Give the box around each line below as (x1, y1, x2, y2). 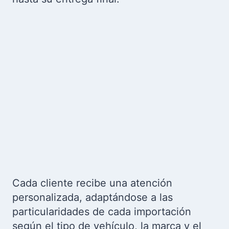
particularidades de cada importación (12, 205, 191, 218)
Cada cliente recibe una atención (12, 177, 172, 189)
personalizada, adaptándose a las (12, 191, 173, 203)
